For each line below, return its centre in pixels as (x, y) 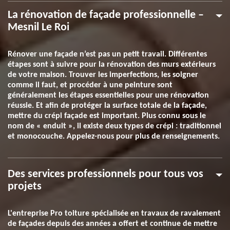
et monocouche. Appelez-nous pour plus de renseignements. (114, 137)
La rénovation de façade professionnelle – (106, 15)
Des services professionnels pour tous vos (106, 174)
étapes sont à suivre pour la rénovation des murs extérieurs (112, 65)
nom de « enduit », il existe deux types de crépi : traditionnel (114, 126)
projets (25, 187)
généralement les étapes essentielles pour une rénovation (108, 95)
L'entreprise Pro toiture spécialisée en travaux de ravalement (114, 214)
